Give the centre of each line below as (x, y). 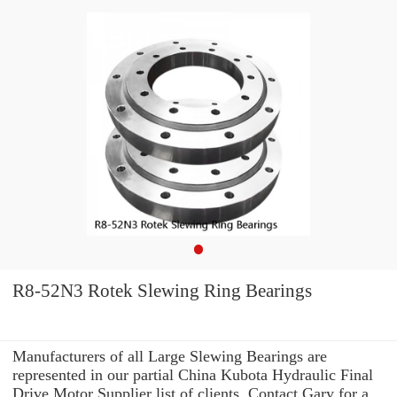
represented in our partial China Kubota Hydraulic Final (193, 374)
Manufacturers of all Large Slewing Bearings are (170, 356)
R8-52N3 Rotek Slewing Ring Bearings (162, 291)
